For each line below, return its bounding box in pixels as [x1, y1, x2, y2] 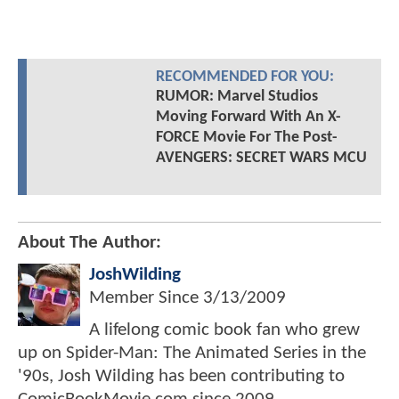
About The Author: [18, 232, 161, 252]
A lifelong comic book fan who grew [89, 320, 360, 339]
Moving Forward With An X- [155, 108, 341, 126]
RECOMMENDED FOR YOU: [155, 69, 334, 85]
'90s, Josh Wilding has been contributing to [18, 366, 345, 386]
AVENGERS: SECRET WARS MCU [155, 149, 367, 167]
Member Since [89, 288, 203, 307]
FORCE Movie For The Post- [155, 128, 338, 146]
